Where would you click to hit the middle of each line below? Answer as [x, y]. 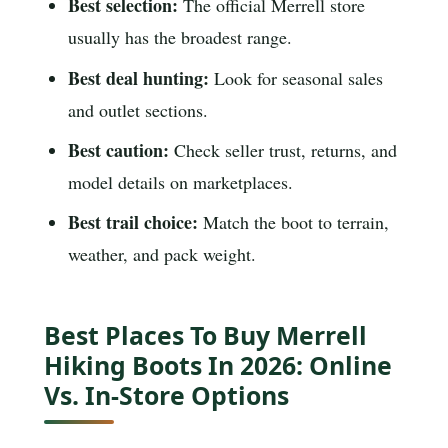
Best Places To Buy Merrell [205, 334]
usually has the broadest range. [180, 37]
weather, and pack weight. [162, 254]
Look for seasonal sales [296, 77]
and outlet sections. [138, 109]
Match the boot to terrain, [294, 222]
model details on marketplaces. [181, 181]
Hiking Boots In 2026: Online [218, 364]
